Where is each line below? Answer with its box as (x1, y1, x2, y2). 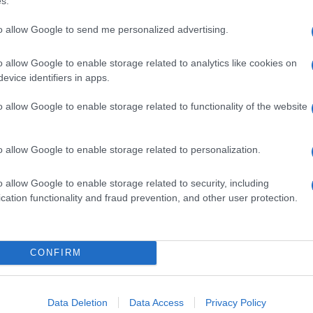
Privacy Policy (205, 296, 266, 308)
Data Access (129, 296, 184, 308)
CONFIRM (29, 247, 82, 258)
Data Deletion (47, 296, 108, 308)
